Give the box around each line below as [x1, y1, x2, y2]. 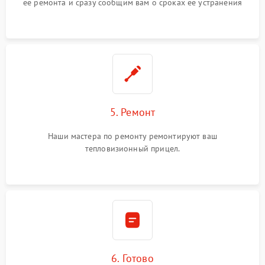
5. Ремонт [109, 105, 156, 119]
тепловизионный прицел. [85, 143, 180, 154]
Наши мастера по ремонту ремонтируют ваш [48, 130, 217, 141]
